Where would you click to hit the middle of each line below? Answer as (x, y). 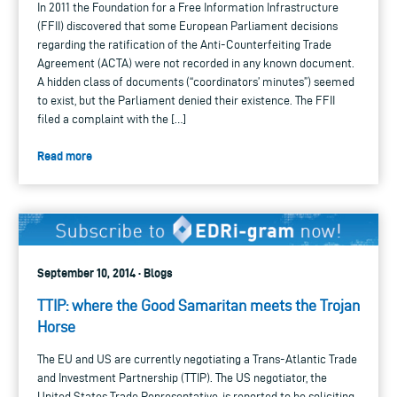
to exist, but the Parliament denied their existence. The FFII (186, 101)
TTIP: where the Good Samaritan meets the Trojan (198, 305)
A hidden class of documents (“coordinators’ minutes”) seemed (196, 82)
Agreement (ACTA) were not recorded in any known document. (196, 64)
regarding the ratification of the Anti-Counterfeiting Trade (184, 45)
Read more (65, 156)
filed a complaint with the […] (112, 120)
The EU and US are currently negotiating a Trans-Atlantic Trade (197, 359)
